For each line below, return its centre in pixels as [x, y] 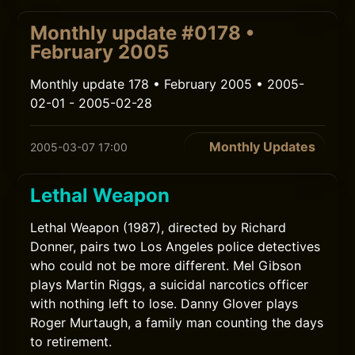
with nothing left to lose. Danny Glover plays [164, 303]
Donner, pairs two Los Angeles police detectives [176, 246]
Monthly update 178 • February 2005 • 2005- [168, 84]
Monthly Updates [262, 147]
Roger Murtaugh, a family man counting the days [177, 323]
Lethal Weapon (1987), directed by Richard [158, 227]
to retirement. [71, 342]
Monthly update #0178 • [143, 33]
